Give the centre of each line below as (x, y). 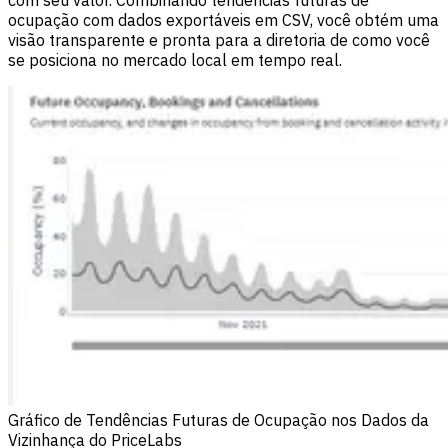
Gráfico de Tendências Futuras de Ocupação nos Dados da (218, 420)
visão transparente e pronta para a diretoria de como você (219, 40)
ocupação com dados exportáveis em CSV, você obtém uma (223, 20)
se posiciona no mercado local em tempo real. (175, 60)
